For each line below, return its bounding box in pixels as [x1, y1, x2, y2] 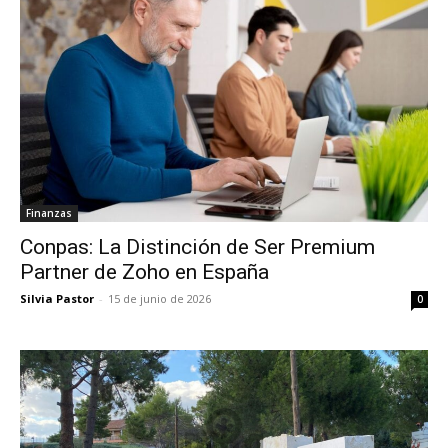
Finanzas [26, 206, 72, 221]
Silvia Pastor [20, 291, 94, 307]
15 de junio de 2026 [108, 291, 211, 307]
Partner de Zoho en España [20, 260, 269, 285]
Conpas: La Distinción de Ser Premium [20, 235, 375, 260]
